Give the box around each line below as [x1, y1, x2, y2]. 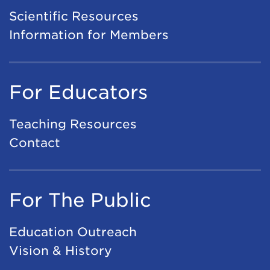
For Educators [9, 80, 148, 103]
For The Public [9, 188, 151, 211]
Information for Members [9, 27, 169, 42]
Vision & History [9, 243, 112, 258]
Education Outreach [9, 224, 137, 239]
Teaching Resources [9, 116, 137, 131]
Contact [9, 135, 60, 150]
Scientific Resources [9, 8, 139, 24]
